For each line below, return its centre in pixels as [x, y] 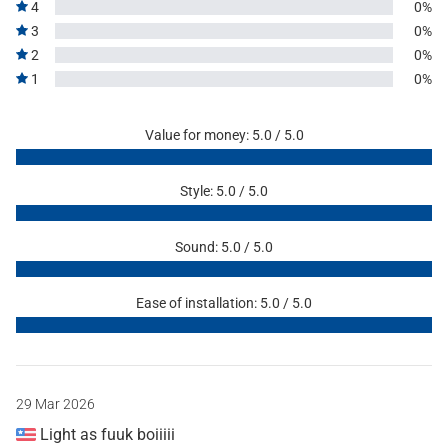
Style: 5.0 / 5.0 [224, 190]
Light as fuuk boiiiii [105, 434]
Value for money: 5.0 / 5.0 [224, 134]
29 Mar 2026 [55, 403]
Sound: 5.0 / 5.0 [224, 246]
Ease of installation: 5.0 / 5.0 [224, 302]
